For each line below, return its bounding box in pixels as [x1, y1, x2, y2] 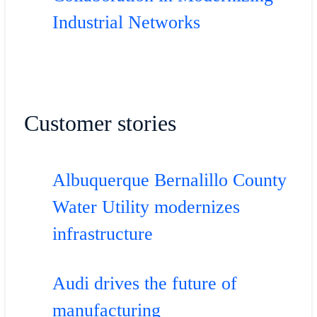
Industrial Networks [52, 12, 200, 33]
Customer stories [23, 110, 176, 137]
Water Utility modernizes [52, 196, 240, 217]
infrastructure [52, 223, 153, 244]
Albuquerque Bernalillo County [52, 169, 287, 190]
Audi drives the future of [52, 272, 237, 294]
